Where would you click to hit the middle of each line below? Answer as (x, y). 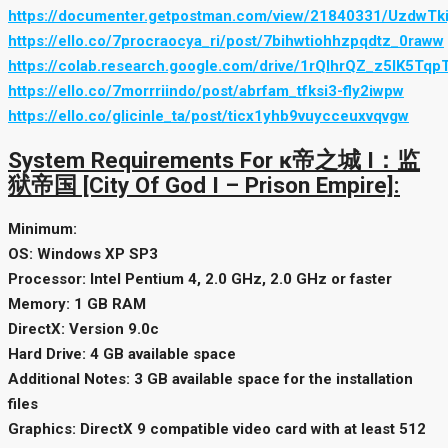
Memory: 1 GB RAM (77, 303)
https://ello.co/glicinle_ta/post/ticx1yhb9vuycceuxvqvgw (208, 116)
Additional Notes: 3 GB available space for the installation (210, 378)
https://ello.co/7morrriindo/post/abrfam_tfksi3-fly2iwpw (206, 91)
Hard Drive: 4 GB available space (122, 353)
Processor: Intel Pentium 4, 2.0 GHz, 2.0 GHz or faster (200, 278)
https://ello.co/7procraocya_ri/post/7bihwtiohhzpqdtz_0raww (226, 41)
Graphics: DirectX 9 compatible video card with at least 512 (217, 428)
